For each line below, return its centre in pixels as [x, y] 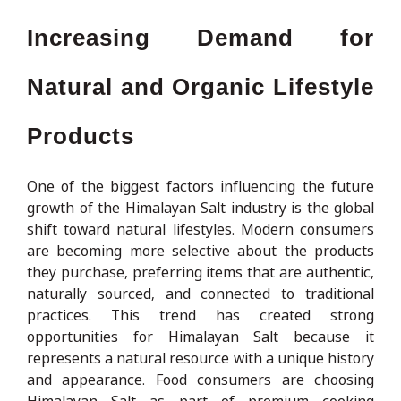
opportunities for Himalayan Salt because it [200, 336]
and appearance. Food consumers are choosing [200, 379]
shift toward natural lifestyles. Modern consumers [200, 229]
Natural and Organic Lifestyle [200, 86]
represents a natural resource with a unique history [200, 358]
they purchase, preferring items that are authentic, [200, 272]
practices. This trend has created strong [200, 315]
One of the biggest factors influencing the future [200, 186]
